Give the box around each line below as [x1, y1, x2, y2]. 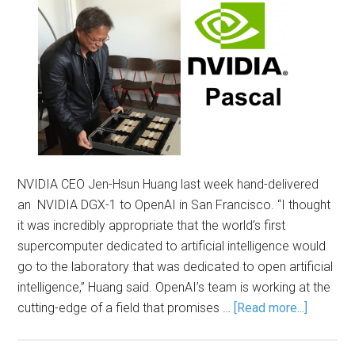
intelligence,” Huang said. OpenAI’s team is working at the [17, 280, 331, 295]
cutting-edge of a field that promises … [17, 300, 235, 315]
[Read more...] [234, 300, 308, 315]
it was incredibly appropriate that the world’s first [17, 218, 286, 233]
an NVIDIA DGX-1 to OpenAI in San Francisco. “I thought [17, 197, 331, 212]
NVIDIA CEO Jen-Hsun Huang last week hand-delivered [17, 177, 319, 192]
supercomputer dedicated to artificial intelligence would [17, 239, 326, 254]
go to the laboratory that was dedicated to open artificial [17, 259, 334, 274]
